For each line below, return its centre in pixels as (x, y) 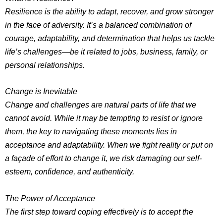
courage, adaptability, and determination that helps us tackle (110, 38)
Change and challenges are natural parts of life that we (101, 105)
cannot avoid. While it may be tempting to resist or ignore (104, 118)
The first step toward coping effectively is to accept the (99, 211)
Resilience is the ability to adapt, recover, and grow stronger (109, 12)
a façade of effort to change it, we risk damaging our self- (103, 158)
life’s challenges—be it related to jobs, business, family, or (106, 52)
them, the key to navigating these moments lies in (91, 132)
